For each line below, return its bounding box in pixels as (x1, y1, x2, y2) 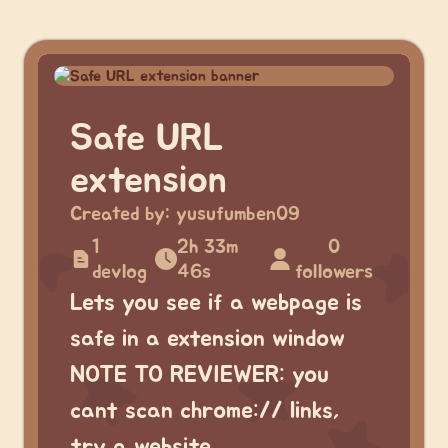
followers (295, 262, 374, 282)
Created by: (70, 204, 176, 224)
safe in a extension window (70, 327, 345, 351)
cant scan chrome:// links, (70, 399, 340, 423)
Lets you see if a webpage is (70, 291, 362, 315)
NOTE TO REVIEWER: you (70, 363, 329, 387)
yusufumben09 (176, 204, 300, 224)
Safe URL (70, 119, 224, 158)
